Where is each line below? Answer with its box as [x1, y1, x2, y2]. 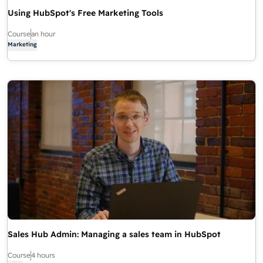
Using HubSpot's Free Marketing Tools [8, 8, 163, 18]
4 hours [31, 251, 55, 260]
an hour [31, 29, 55, 38]
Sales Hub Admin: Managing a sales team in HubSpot [8, 229, 221, 240]
